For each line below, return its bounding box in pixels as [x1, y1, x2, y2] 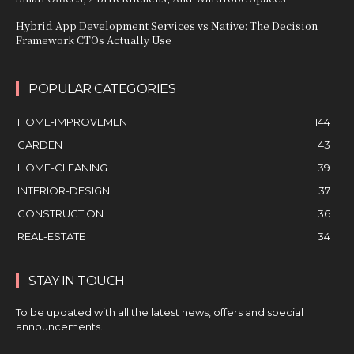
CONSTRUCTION [17, 207, 104, 220]
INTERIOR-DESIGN [17, 184, 110, 198]
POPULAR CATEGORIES [28, 81, 175, 97]
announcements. [16, 320, 103, 333]
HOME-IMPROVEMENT [17, 115, 133, 129]
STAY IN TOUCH [28, 273, 125, 289]
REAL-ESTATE [17, 230, 85, 243]
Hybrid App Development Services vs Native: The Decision [16, 18, 318, 34]
